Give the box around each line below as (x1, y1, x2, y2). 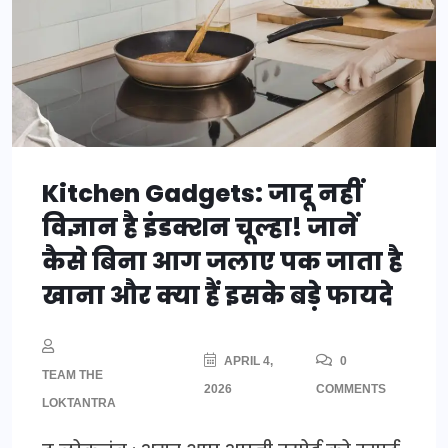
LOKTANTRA (42, 396, 116, 411)
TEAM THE (42, 368, 103, 383)
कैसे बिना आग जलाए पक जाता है (42, 245, 403, 279)
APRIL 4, (221, 354, 274, 369)
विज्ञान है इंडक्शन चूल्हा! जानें (42, 211, 358, 245)
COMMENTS (315, 382, 386, 397)
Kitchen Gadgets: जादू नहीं (42, 177, 362, 211)
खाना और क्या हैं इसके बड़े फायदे (42, 279, 393, 313)
